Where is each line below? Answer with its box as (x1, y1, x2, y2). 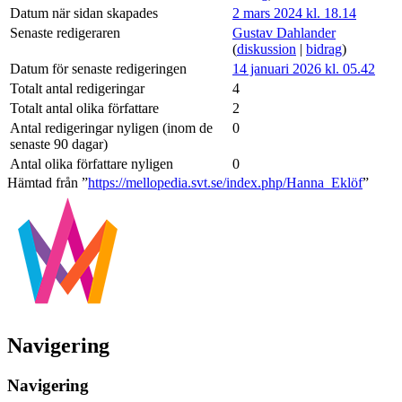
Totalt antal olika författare (10, 100, 159, 117)
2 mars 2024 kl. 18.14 (232, 5, 356, 22)
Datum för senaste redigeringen (10, 61, 187, 77)
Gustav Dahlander (232, 25, 336, 41)
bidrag (306, 41, 342, 57)
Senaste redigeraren (10, 25, 120, 41)
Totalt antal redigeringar (10, 81, 144, 97)
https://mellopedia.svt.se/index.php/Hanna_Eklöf (88, 175, 363, 191)
